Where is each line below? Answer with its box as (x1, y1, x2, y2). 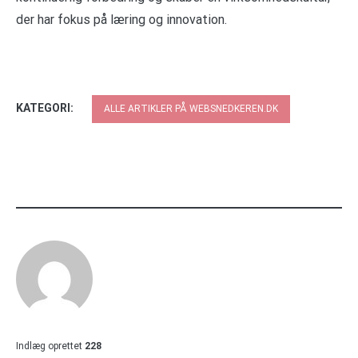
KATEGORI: (16, 101, 76, 114)
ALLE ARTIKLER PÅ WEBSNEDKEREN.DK (104, 102, 278, 114)
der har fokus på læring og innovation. (16, 11, 227, 27)
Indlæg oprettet (16, 340, 82, 352)
